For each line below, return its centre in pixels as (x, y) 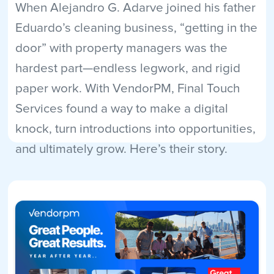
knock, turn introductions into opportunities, (135, 129)
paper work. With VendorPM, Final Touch (127, 88)
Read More (40, 187)
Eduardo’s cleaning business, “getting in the (136, 28)
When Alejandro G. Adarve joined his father (135, 8)
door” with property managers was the (121, 48)
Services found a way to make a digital (121, 109)
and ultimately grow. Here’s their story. (121, 149)
